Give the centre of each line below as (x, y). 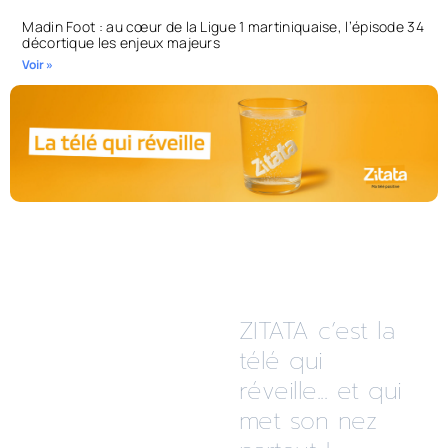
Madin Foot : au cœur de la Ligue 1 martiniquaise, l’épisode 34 (223, 27)
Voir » (38, 65)
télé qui (280, 360)
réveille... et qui (320, 390)
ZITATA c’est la (316, 330)
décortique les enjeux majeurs (121, 43)
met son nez (307, 420)
